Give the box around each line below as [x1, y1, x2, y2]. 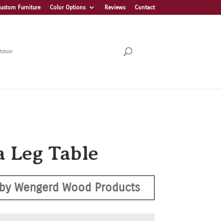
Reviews [104, 4, 125, 11]
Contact [134, 4, 155, 11]
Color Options [49, 4, 85, 11]
